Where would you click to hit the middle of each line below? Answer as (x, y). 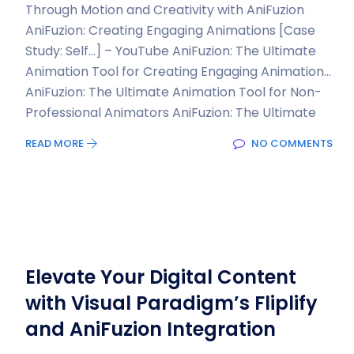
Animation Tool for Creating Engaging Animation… (178, 72)
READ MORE (56, 143)
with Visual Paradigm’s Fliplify (171, 303)
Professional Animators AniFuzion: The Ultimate (171, 113)
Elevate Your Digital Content (161, 277)
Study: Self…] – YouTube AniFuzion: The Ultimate (171, 51)
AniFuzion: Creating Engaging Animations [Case (170, 30)
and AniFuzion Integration (151, 329)
